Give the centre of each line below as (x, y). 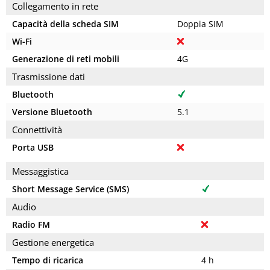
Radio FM (31, 224)
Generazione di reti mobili (66, 59)
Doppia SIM (200, 24)
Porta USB (33, 147)
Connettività (37, 130)
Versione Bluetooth (52, 112)
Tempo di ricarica (48, 260)
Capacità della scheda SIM (65, 24)
